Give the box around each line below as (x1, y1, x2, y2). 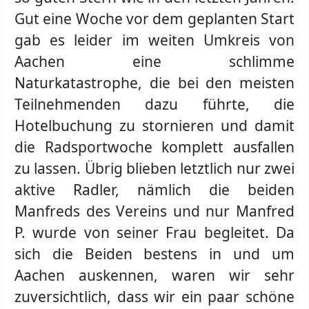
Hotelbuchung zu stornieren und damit (14, 116, 295, 135)
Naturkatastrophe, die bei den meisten (14, 73, 295, 92)
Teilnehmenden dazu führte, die (14, 94, 295, 114)
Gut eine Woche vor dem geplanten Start (14, 9, 295, 28)
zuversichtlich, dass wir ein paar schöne (14, 287, 295, 306)
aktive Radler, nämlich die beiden (14, 180, 295, 199)
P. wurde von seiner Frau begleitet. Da (14, 223, 295, 242)
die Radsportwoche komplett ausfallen (14, 137, 295, 157)
